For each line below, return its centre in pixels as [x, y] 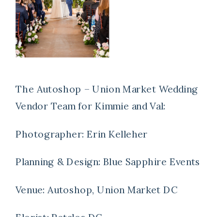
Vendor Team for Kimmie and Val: [91, 106]
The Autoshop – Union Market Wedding [107, 89]
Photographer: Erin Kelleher [82, 134]
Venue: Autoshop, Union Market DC [97, 189]
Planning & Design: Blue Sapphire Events [108, 162]
